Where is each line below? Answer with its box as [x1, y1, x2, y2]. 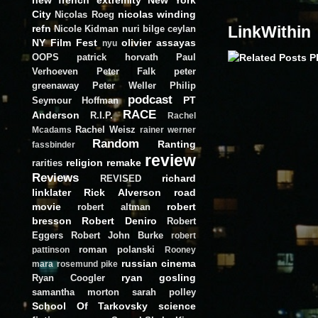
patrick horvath [77, 51, 158, 62]
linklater [32, 186, 71, 198]
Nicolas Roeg [55, 9, 114, 20]
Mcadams [32, 125, 72, 134]
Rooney [165, 245, 196, 254]
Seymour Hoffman [32, 94, 119, 106]
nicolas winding [117, 8, 196, 20]
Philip [170, 79, 196, 91]
